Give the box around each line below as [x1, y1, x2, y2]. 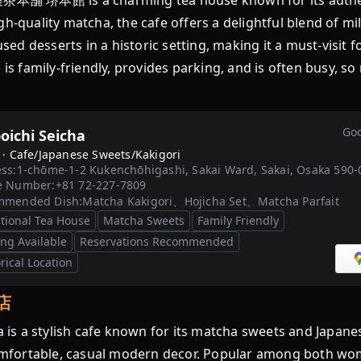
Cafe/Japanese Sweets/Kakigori [9, 147, 181, 162]
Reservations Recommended [80, 234, 234, 249]
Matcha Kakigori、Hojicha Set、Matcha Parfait [82, 193, 339, 209]
